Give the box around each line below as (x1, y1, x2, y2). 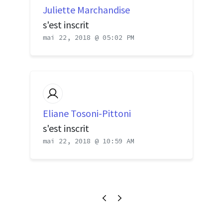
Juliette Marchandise (43, 3, 130, 16)
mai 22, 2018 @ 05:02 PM (43, 32, 134, 42)
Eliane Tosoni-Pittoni (43, 107, 131, 120)
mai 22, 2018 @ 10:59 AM (43, 136, 134, 146)
